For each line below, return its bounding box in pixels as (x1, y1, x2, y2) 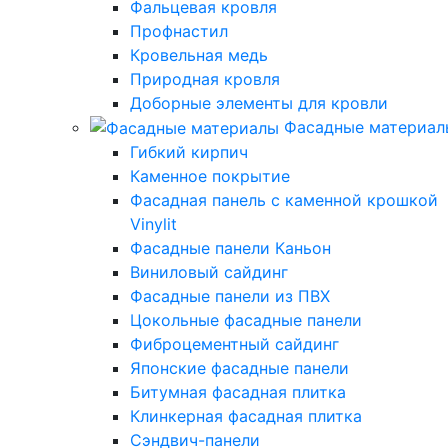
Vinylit (130, 214, 177, 235)
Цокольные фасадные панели (130, 310, 362, 331)
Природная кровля (130, 68, 280, 89)
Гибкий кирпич (130, 142, 248, 163)
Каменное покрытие (130, 166, 290, 187)
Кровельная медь (130, 44, 268, 65)
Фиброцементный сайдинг (130, 334, 339, 355)
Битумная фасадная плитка (130, 382, 346, 403)
